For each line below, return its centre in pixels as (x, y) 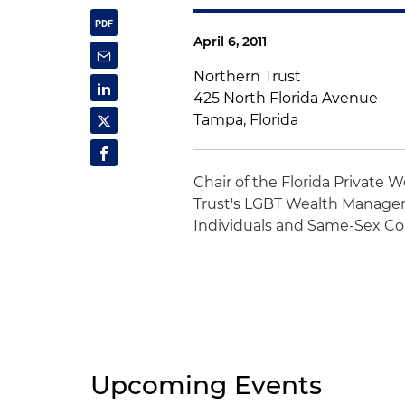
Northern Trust (248, 76)
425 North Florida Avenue (286, 98)
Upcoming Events (206, 385)
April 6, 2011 (231, 42)
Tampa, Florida (246, 120)
